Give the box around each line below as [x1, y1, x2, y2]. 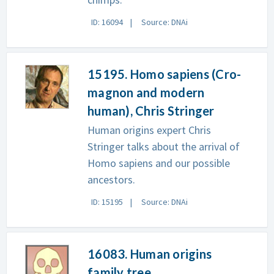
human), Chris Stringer [87, 103, 215, 118]
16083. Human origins [87, 246, 212, 261]
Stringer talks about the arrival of [87, 139, 240, 154]
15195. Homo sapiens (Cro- [87, 67, 242, 81]
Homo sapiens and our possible [87, 156, 230, 170]
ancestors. [87, 172, 135, 187]
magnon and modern [87, 85, 205, 100]
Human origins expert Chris [87, 123, 211, 137]
